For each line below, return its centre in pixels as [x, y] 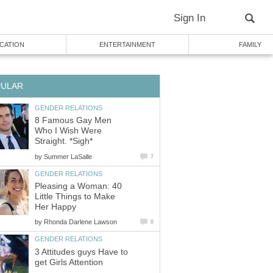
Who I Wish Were [68, 131]
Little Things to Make [75, 197]
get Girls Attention [69, 262]
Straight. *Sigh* [64, 141]
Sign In [190, 18]
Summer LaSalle [68, 156]
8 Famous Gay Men [73, 121]
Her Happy [55, 207]
